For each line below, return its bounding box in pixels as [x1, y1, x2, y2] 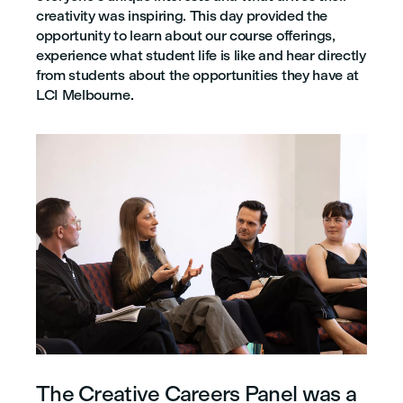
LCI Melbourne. [36, 86, 134, 103]
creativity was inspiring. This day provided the [36, 7, 327, 24]
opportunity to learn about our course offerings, [36, 27, 336, 44]
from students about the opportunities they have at [36, 67, 359, 84]
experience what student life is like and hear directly [36, 47, 366, 64]
